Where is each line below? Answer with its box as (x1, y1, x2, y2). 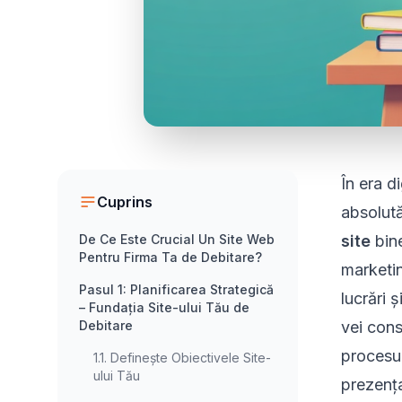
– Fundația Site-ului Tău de (79, 300, 249, 316)
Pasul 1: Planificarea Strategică (79, 282, 274, 298)
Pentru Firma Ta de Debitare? (79, 249, 262, 266)
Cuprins (97, 193, 153, 212)
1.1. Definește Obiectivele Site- (93, 350, 271, 366)
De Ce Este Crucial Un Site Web (79, 232, 275, 248)
